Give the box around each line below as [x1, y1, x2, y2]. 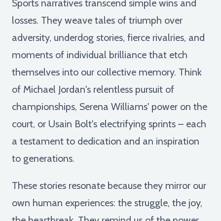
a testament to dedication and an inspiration [12, 135, 199, 147]
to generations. [12, 152, 74, 164]
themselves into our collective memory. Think [12, 66, 202, 78]
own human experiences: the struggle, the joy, [12, 196, 202, 209]
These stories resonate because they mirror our [12, 179, 206, 191]
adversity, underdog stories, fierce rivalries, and [12, 31, 205, 43]
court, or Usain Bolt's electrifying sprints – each [12, 117, 206, 130]
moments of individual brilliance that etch [12, 48, 187, 61]
